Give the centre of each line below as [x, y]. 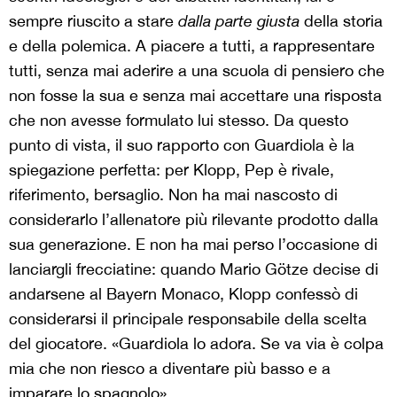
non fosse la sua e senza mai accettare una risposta [195, 96]
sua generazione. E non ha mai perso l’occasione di [193, 245]
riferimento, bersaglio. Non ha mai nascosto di [173, 195]
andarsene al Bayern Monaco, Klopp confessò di [183, 294]
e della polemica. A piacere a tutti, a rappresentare [192, 46]
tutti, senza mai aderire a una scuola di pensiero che [197, 71]
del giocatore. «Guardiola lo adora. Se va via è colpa [196, 344]
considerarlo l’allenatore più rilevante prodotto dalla [194, 220]
